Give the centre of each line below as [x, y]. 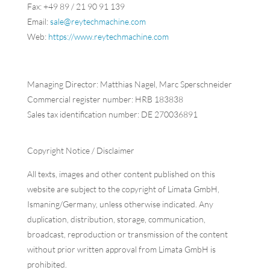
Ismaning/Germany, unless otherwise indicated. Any [120, 204]
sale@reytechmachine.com [98, 22]
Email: [38, 22]
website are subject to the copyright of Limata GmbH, [123, 189]
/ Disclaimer [112, 151]
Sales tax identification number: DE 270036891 [112, 115]
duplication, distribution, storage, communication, [116, 219]
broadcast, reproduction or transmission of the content [127, 234]
